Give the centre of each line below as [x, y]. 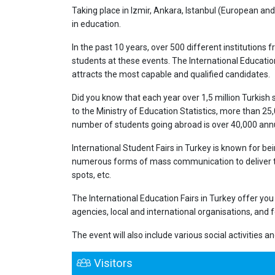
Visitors [112, 263]
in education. [96, 24]
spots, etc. [91, 175]
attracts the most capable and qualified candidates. [171, 74]
